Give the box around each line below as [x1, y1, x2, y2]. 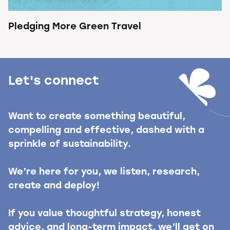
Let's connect [8, 75, 99, 88]
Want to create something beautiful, [8, 111, 185, 122]
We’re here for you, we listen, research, [8, 167, 200, 177]
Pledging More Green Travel [8, 22, 141, 32]
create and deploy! [8, 181, 100, 191]
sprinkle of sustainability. [8, 139, 131, 149]
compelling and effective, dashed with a [8, 125, 204, 136]
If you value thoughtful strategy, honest [8, 208, 201, 219]
